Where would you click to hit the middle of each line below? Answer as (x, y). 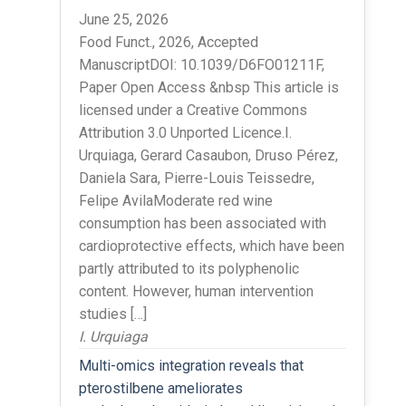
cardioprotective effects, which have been (211, 246)
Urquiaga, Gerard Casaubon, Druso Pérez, (208, 155)
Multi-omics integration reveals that (191, 365)
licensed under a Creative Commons (193, 110)
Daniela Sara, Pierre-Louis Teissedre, (196, 178)
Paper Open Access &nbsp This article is (208, 87)
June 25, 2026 (123, 19)
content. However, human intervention (196, 291)
